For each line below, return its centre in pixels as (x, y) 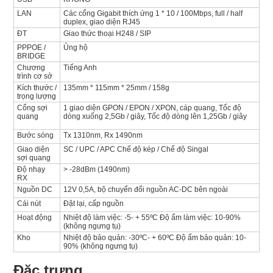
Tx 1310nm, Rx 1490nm (103, 136)
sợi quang (34, 158)
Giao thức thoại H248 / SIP (107, 34)
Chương (31, 68)
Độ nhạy (31, 170)
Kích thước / (37, 88)
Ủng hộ (75, 48)
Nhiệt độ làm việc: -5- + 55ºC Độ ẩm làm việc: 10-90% (152, 218)
